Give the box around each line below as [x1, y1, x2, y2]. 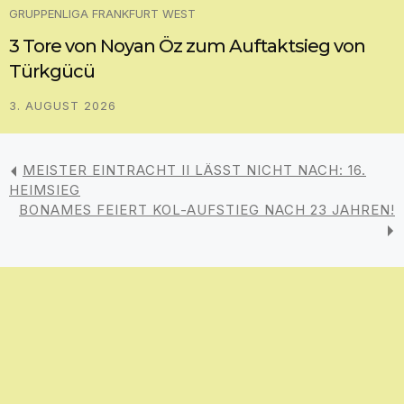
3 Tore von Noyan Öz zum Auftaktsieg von [9, 35, 365, 58]
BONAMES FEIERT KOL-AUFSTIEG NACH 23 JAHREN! [19, 201, 395, 219]
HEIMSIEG [9, 181, 80, 199]
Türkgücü [9, 60, 95, 83]
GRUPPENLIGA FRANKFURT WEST [9, 6, 196, 22]
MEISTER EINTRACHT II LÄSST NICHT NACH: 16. [23, 161, 366, 179]
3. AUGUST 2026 [9, 98, 116, 114]
